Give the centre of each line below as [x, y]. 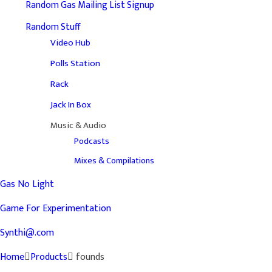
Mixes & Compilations [114, 161]
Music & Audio [78, 126]
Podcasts [91, 141]
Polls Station [75, 64]
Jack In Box [70, 105]
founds [89, 257]
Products [49, 257]
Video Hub [70, 43]
